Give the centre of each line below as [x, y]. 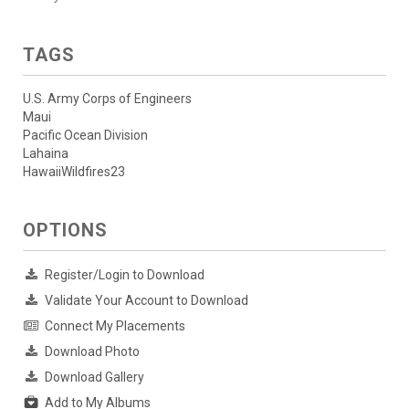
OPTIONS [65, 231]
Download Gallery [94, 378]
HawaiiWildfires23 [74, 172]
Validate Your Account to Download [147, 301]
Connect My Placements [115, 326]
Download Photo [92, 352]
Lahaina [46, 154]
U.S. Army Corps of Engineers [107, 99]
